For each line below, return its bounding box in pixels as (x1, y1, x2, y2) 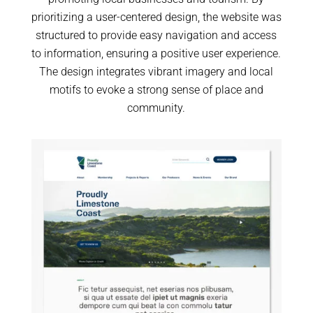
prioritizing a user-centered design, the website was (31, 10, 282, 24)
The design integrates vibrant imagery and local (39, 65, 274, 79)
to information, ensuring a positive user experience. (31, 47, 282, 61)
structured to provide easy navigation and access (36, 29, 277, 43)
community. (127, 101, 186, 115)
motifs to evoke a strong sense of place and (49, 83, 263, 97)
